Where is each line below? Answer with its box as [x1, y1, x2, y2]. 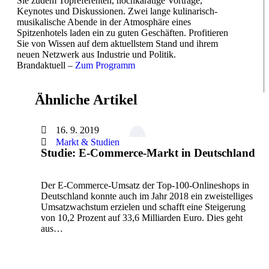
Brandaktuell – [17, 60, 75, 71]
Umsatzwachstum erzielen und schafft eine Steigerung [41, 202, 246, 213]
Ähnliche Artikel [35, 92, 138, 108]
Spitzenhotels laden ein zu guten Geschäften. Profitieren [17, 28, 228, 38]
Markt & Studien [56, 137, 119, 148]
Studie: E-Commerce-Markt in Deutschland [41, 147, 255, 160]
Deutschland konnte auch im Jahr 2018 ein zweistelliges [41, 191, 253, 202]
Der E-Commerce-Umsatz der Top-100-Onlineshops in [41, 180, 249, 191]
